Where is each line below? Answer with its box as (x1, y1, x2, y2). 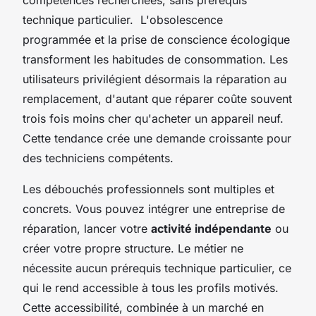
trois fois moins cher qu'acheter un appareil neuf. (23, 111, 284, 126)
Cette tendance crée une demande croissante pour (23, 130, 291, 145)
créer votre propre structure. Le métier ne (23, 241, 243, 255)
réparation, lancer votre (23, 221, 151, 236)
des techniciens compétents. (23, 150, 174, 165)
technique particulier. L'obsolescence (23, 12, 223, 27)
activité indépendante (151, 221, 272, 236)
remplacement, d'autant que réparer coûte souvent (23, 91, 292, 106)
